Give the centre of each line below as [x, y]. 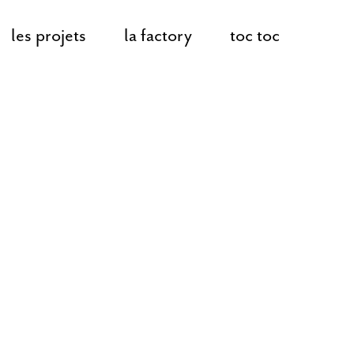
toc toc [255, 36]
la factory [158, 36]
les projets [49, 36]
